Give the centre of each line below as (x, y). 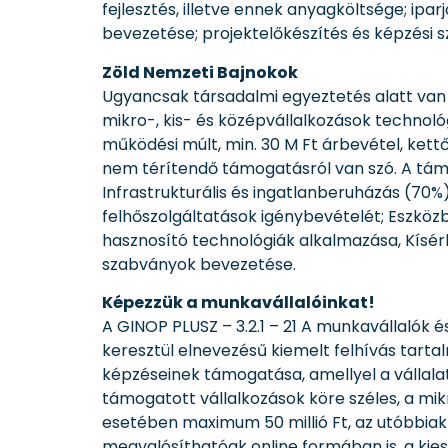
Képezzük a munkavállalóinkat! (238, 302)
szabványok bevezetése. (199, 264)
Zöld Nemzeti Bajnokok (200, 72)
